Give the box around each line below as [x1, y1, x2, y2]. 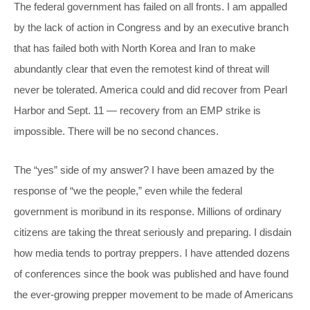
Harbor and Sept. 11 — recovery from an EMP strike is [14, 104, 261, 116]
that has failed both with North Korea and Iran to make [14, 42, 255, 54]
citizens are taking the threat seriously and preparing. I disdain [14, 226, 291, 238]
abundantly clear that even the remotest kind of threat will [14, 62, 269, 75]
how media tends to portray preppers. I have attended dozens [14, 246, 290, 259]
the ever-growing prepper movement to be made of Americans [14, 288, 293, 300]
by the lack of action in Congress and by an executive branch [14, 21, 289, 33]
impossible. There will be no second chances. [14, 125, 219, 137]
